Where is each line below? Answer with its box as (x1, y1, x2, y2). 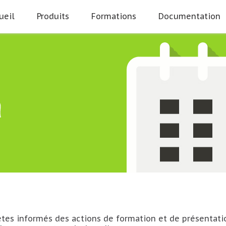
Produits (37, 11, 69, 21)
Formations (91, 11, 136, 21)
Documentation (158, 11, 220, 21)
